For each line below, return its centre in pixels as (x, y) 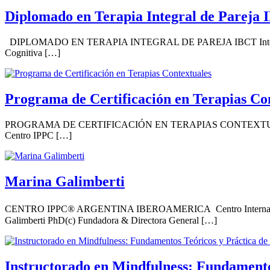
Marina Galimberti (65, 181)
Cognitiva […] (33, 53)
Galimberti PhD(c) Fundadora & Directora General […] (111, 220)
